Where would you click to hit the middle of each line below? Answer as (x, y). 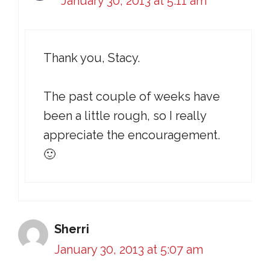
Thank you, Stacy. (92, 58)
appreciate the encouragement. (132, 135)
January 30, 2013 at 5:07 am (129, 250)
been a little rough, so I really (125, 116)
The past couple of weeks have (132, 96)
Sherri (72, 229)
